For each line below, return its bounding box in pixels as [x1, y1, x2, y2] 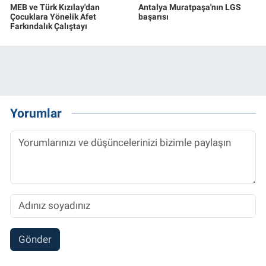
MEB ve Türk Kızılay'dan [10, 2, 100, 12]
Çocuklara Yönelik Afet [10, 11, 96, 21]
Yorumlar [10, 106, 62, 121]
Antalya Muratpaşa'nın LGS [138, 2, 241, 12]
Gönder [18, 233, 52, 246]
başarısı [138, 11, 169, 21]
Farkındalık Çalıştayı [10, 21, 87, 31]
